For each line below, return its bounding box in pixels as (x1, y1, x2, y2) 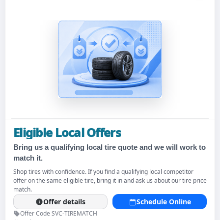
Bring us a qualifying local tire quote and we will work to (13, 143, 206, 151)
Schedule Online (136, 197, 191, 206)
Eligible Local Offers (13, 124, 121, 140)
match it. (13, 154, 43, 162)
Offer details (43, 197, 85, 206)
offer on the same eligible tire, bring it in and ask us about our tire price (13, 176, 207, 185)
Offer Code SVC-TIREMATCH (20, 209, 97, 218)
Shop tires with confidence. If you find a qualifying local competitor (13, 167, 193, 176)
